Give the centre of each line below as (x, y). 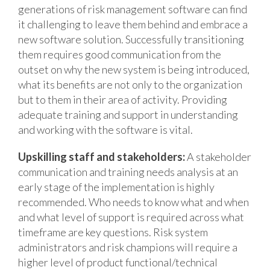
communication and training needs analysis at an (128, 171)
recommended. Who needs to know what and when (133, 202)
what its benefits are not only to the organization (130, 84)
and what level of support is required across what (131, 217)
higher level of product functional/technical (118, 262)
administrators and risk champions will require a (128, 247)
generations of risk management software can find (133, 9)
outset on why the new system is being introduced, (134, 69)
